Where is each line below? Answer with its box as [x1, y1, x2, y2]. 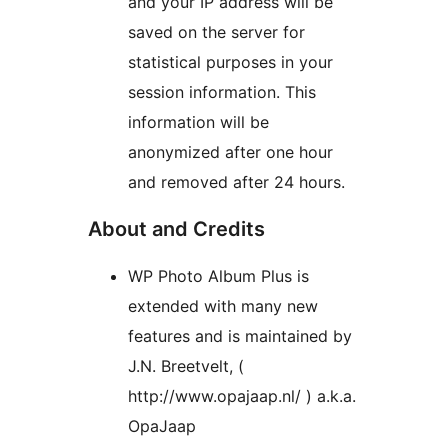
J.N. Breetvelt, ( [128, 356, 244, 377]
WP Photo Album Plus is [128, 266, 309, 287]
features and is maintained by [128, 326, 352, 347]
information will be [128, 112, 269, 133]
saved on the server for [128, 22, 305, 43]
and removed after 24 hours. [128, 172, 345, 193]
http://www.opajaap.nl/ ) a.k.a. [128, 386, 356, 407]
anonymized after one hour [128, 142, 333, 163]
